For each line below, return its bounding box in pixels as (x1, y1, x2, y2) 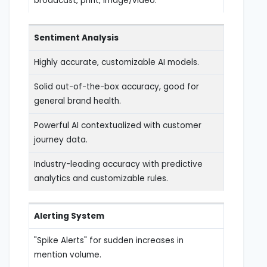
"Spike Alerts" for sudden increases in (34, 234, 184, 246)
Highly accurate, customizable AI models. (34, 56, 199, 68)
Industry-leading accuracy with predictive (34, 158, 203, 170)
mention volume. (34, 249, 101, 260)
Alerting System (34, 210, 104, 222)
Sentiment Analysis (34, 32, 119, 44)
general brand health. (34, 95, 121, 107)
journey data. (34, 133, 88, 145)
